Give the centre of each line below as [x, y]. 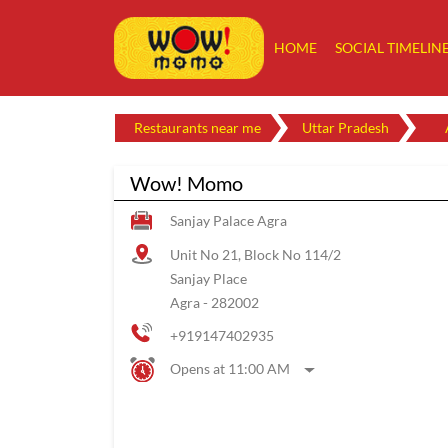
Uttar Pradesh [345, 128]
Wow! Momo [186, 183]
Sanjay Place [208, 279]
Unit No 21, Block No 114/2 [255, 255]
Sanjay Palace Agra [228, 221]
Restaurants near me [197, 128]
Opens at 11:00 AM [230, 369]
